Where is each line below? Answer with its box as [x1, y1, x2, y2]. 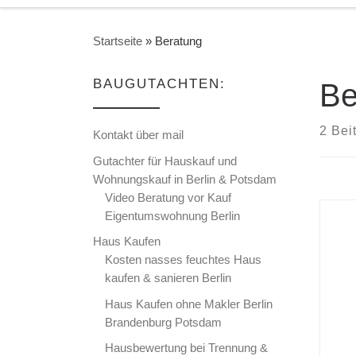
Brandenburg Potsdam [105, 315, 222, 329]
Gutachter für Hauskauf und [93, 153, 237, 168]
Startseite [93, 34, 142, 48]
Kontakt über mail [93, 128, 184, 142]
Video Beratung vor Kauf [105, 190, 232, 204]
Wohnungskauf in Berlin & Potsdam [93, 172, 277, 186]
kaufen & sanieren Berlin [105, 271, 232, 285]
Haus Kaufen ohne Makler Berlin [105, 296, 273, 311]
